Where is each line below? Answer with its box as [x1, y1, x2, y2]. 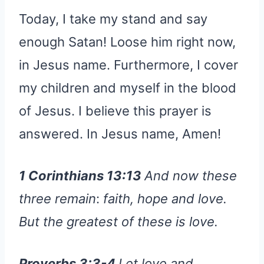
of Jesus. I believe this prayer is [19, 103, 212, 118]
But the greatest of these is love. [19, 213, 218, 229]
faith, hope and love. [100, 190, 227, 206]
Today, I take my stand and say [19, 11, 207, 27]
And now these [144, 167, 237, 183]
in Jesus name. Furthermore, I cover [19, 57, 238, 72]
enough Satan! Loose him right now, [19, 34, 236, 49]
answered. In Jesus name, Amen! [19, 126, 221, 141]
